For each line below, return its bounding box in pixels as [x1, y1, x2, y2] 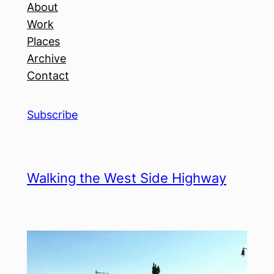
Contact [27, 69, 69, 82]
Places [27, 35, 60, 48]
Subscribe [27, 108, 78, 121]
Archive [27, 52, 66, 65]
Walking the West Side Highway [27, 170, 226, 186]
